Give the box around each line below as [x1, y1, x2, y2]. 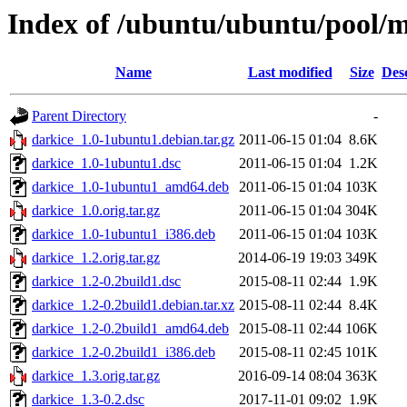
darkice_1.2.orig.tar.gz [32, 250, 160, 266]
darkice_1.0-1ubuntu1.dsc [32, 155, 181, 172]
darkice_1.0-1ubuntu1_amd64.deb [32, 179, 229, 195]
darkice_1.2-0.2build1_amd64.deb [32, 321, 229, 337]
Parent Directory [32, 108, 126, 124]
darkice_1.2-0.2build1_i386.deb [32, 344, 215, 361]
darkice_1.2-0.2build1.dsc [32, 273, 181, 290]
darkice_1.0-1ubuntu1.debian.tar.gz [32, 132, 234, 148]
